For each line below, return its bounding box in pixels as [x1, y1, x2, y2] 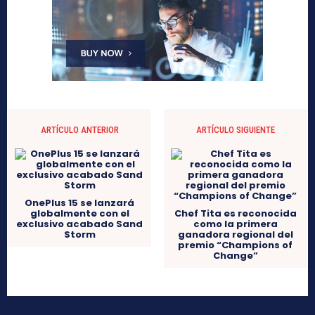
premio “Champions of [178, 238, 293, 252]
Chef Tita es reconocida [174, 207, 297, 221]
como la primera [193, 217, 278, 231]
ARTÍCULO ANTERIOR [40, 124, 119, 136]
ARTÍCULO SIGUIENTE [195, 124, 275, 136]
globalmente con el [30, 207, 129, 221]
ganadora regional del [177, 228, 293, 242]
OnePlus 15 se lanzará [25, 196, 135, 210]
